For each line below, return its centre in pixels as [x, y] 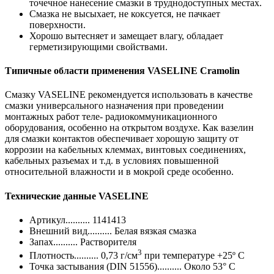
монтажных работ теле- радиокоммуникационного [111, 117]
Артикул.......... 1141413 [78, 220]
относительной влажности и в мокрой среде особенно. [119, 172]
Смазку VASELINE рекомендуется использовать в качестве [129, 95]
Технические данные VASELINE [77, 196]
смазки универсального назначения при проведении [114, 106]
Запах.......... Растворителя [83, 242]
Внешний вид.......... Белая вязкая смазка [113, 231]
